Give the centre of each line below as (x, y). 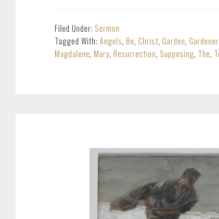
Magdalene (72, 54)
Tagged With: (77, 41)
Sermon (107, 28)
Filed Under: (75, 28)
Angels (111, 41)
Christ (148, 41)
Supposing (177, 54)
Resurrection (135, 54)
